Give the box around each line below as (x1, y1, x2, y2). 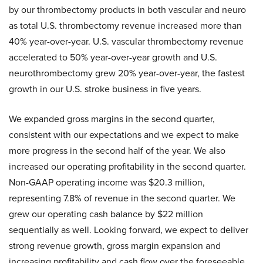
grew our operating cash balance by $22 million (9, 207, 203, 221)
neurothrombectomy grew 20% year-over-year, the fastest (9, 66, 245, 80)
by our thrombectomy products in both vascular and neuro (9, 3, 246, 16)
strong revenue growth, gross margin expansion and (9, 239, 221, 252)
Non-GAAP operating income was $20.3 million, (9, 176, 205, 189)
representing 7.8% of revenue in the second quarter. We (9, 191, 235, 205)
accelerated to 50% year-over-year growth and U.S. (9, 50, 217, 64)
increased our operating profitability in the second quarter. (9, 160, 246, 173)
